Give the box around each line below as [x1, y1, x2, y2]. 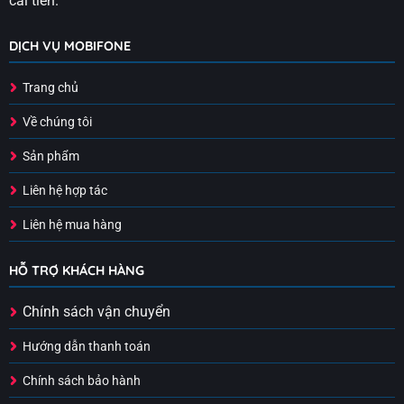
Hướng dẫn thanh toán [22, 339, 151, 355]
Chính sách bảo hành [22, 373, 141, 390]
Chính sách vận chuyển [22, 303, 170, 321]
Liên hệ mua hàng [22, 216, 122, 233]
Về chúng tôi [22, 114, 92, 130]
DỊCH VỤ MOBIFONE [8, 37, 131, 54]
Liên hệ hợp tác [22, 182, 107, 198]
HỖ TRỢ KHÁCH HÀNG [8, 262, 144, 280]
